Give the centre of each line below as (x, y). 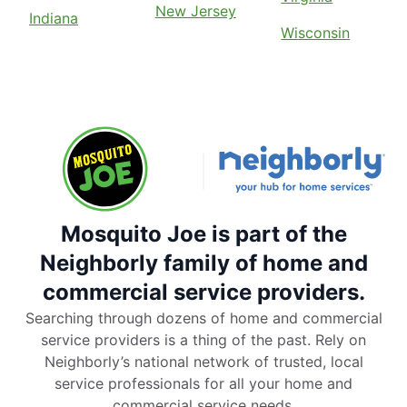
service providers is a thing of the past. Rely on (203, 340)
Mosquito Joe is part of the (203, 234)
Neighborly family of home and (203, 263)
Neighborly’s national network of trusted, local (203, 362)
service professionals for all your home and (203, 384)
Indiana (54, 19)
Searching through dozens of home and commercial (203, 318)
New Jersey (195, 11)
